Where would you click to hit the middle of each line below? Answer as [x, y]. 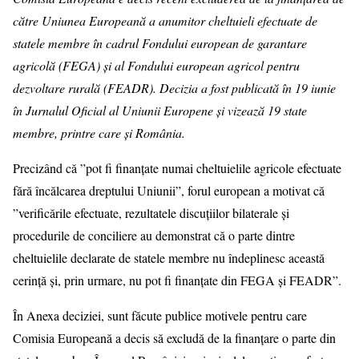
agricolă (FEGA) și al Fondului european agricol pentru [156, 66]
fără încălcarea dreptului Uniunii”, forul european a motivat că [169, 191]
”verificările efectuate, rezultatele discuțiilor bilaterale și [151, 213]
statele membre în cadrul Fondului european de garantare [160, 43]
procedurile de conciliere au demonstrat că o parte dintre [154, 236]
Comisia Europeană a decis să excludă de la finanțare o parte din [174, 338]
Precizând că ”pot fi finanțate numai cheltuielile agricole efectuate [177, 168]
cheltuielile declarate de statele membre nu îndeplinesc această [169, 258]
